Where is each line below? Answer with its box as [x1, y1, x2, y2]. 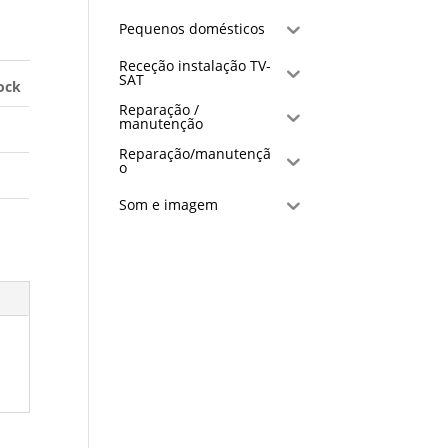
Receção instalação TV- [119, 56, 272, 75]
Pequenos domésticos [119, 19, 266, 38]
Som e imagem [119, 195, 219, 214]
